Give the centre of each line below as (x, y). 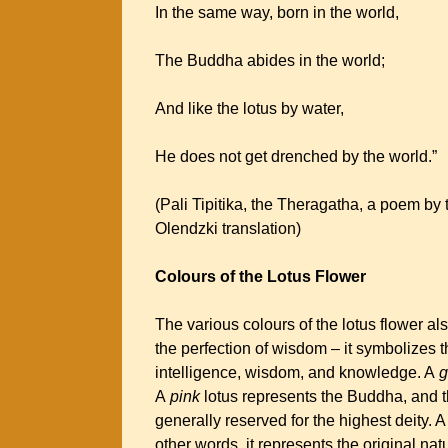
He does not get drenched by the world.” (298, 156)
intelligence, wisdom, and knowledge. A (297, 372)
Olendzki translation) (234, 228)
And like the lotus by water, (251, 108)
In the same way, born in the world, (279, 12)
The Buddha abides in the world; (272, 60)
